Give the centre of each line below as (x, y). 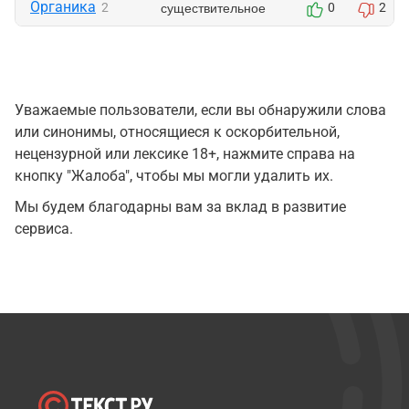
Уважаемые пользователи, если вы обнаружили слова (200, 110)
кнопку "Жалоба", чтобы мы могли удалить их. (174, 176)
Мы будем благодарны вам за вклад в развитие (180, 207)
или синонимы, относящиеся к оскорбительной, (177, 132)
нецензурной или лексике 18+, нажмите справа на (185, 154)
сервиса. (44, 229)
